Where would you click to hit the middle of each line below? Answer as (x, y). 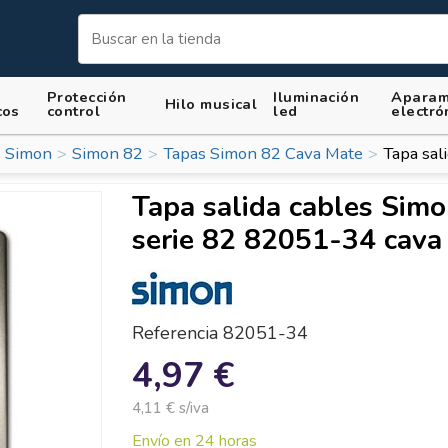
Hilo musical (211, 103)
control (74, 110)
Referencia (175, 332)
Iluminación (316, 96)
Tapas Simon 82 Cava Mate (263, 154)
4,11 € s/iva (170, 407)
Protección (87, 96)
